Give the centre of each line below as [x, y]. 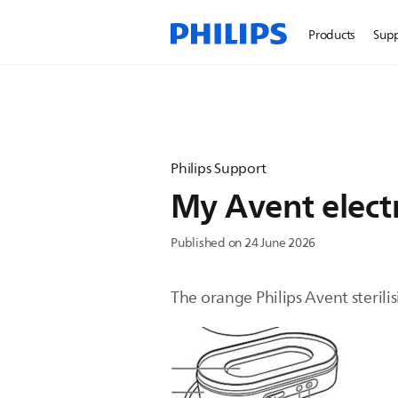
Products [332, 35]
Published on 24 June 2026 [243, 243]
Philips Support [219, 169]
